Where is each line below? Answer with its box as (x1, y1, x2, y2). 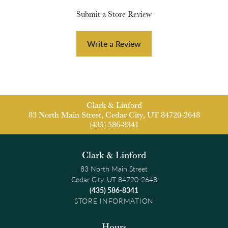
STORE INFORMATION (74, 195, 154, 206)
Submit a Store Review (76, 8, 152, 19)
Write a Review (87, 37, 141, 49)
